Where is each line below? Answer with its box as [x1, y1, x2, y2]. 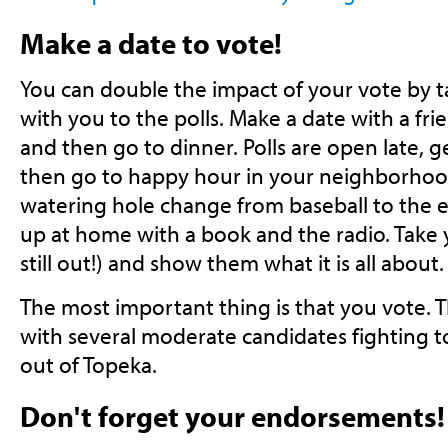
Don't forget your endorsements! [19, 397, 445, 436]
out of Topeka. [19, 350, 157, 380]
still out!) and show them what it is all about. [19, 247, 444, 277]
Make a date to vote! [19, 24, 282, 63]
